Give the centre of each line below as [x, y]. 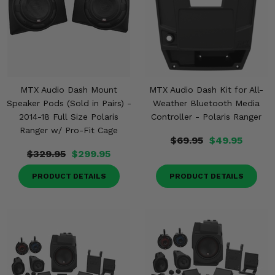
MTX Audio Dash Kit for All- [206, 90]
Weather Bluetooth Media [206, 103]
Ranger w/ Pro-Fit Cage [69, 130]
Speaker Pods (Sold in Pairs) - [69, 103]
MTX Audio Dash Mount [69, 90]
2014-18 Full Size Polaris [69, 117]
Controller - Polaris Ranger [206, 117]
